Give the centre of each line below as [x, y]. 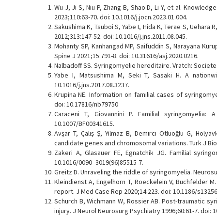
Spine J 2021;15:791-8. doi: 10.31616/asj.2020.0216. [126, 55]
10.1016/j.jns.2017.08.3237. [92, 85]
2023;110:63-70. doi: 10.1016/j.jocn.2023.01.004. [121, 17]
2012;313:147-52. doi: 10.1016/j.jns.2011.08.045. [121, 36]
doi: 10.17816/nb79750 [86, 104]
